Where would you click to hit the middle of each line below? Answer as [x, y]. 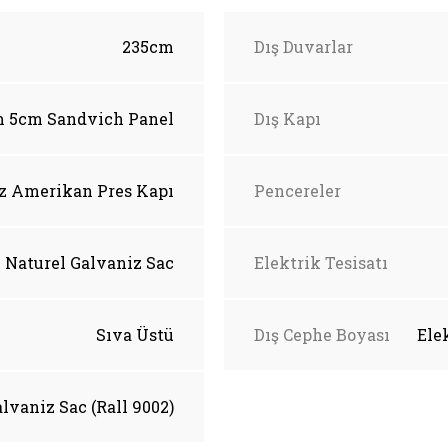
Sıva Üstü [135, 334]
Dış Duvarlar [303, 46]
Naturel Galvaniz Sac [89, 262]
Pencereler [297, 190]
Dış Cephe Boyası [322, 334]
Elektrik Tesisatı [321, 262]
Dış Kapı [287, 118]
